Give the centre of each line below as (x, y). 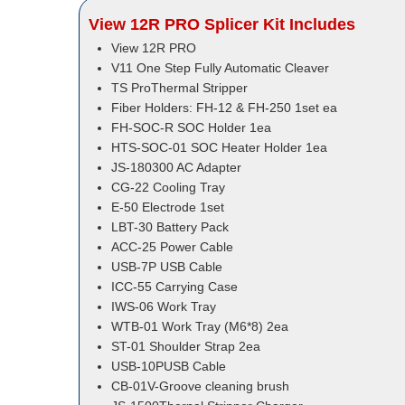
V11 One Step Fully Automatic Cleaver (220, 68)
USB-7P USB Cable (167, 267)
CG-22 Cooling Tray (168, 188)
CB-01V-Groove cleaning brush (200, 386)
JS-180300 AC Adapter (176, 168)
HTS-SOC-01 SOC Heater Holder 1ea (219, 148)
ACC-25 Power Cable (172, 247)
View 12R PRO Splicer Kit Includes (222, 25)
